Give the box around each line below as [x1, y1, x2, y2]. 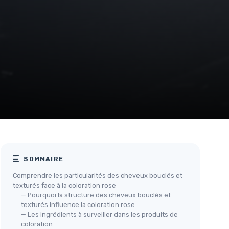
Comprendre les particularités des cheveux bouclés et [13, 172, 182, 180]
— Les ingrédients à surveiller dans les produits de [21, 211, 178, 219]
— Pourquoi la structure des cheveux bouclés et [21, 191, 171, 199]
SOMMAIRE [21, 155, 64, 163]
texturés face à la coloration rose [13, 181, 116, 190]
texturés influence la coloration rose [21, 201, 135, 209]
